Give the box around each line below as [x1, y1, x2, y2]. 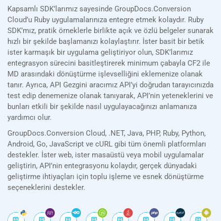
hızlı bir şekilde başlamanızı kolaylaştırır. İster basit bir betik [7, 37, 204, 46]
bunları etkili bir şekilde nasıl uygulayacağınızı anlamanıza [7, 102, 197, 111]
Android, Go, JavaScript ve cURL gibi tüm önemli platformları [7, 140, 206, 149]
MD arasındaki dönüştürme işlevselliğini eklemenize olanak [7, 70, 203, 79]
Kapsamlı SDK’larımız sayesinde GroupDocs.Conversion [7, 4, 191, 14]
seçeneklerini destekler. [7, 183, 85, 192]
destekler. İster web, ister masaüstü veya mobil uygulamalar [7, 150, 204, 160]
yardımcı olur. [7, 113, 52, 122]
